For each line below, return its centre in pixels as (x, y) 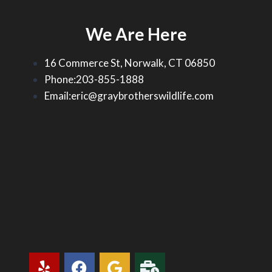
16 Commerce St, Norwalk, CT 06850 (130, 63)
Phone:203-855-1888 (94, 79)
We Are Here (136, 34)
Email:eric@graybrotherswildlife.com (129, 95)
